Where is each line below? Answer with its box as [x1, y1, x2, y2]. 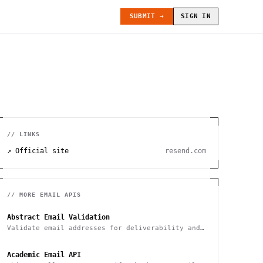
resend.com [164, 147, 206, 155]
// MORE [6, 191, 40, 198]
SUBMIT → [129, 12, 164, 20]
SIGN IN [181, 12, 211, 20]
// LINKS [6, 131, 40, 137]
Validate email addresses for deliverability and [6, 224, 200, 232]
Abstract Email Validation [6, 213, 110, 221]
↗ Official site [6, 147, 69, 155]
